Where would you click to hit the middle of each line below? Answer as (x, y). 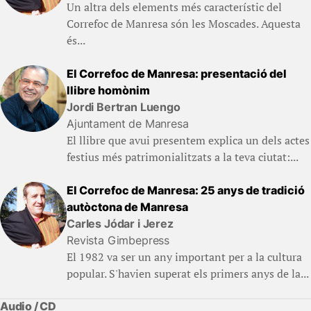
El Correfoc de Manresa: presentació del (177, 74)
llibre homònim (108, 91)
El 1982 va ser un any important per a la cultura (184, 257)
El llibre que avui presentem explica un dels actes (188, 141)
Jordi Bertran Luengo (124, 107)
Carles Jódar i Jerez (120, 224)
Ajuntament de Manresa (128, 124)
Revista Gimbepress (118, 241)
